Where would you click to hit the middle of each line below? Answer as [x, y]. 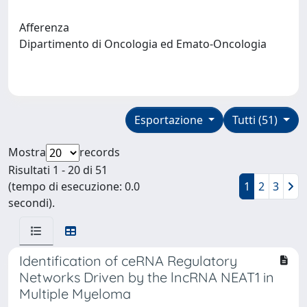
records [100, 152]
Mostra [27, 152]
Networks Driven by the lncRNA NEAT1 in [147, 277]
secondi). [32, 202]
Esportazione [170, 120]
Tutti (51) [257, 120]
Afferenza [44, 27]
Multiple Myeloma [75, 293]
